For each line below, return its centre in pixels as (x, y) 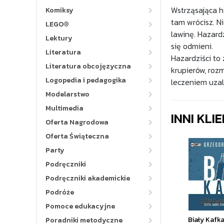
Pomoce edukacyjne (80, 206)
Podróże (60, 192)
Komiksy (59, 10)
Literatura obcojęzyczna (88, 66)
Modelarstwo (67, 94)
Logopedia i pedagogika (86, 80)
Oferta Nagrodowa (77, 122)
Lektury (59, 38)
